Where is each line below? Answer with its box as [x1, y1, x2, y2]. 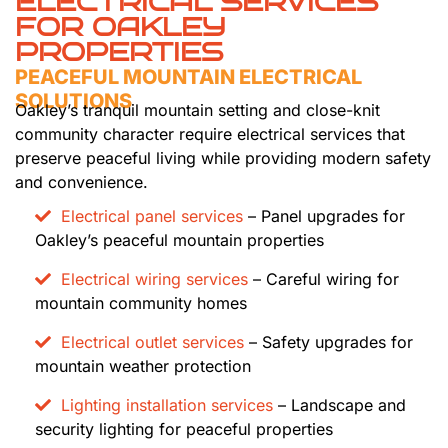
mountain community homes [35, 292, 247, 313]
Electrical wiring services [61, 268, 248, 289]
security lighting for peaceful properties [35, 418, 333, 439]
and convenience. [15, 171, 148, 192]
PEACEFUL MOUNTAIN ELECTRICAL [15, 64, 362, 89]
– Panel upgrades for [243, 205, 405, 226]
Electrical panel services [61, 205, 243, 226]
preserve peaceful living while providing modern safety [15, 147, 431, 168]
